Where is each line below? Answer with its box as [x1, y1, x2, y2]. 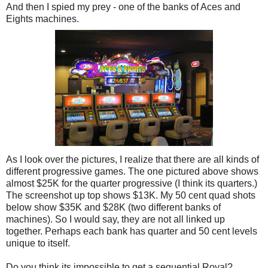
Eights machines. [6, 14, 79, 25]
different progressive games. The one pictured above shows [6, 166, 258, 177]
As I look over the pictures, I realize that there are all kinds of [6, 154, 259, 165]
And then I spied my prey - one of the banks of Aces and [6, 2, 240, 13]
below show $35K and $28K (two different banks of [6, 202, 221, 213]
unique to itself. [6, 238, 70, 249]
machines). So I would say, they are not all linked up [6, 214, 225, 225]
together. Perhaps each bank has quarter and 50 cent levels [6, 226, 257, 237]
